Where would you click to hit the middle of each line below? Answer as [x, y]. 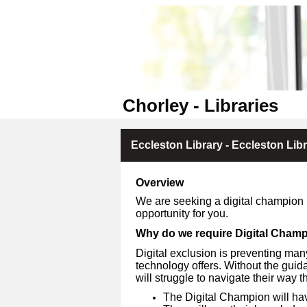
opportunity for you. [182, 214]
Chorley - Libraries [200, 106]
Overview [160, 182]
